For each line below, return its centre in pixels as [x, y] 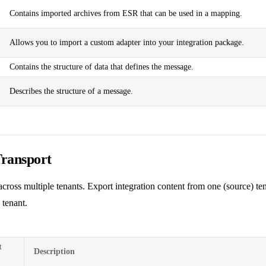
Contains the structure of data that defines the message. [102, 66]
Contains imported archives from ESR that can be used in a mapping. [126, 13]
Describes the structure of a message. [71, 91]
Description [54, 251]
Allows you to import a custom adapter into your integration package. [127, 42]
